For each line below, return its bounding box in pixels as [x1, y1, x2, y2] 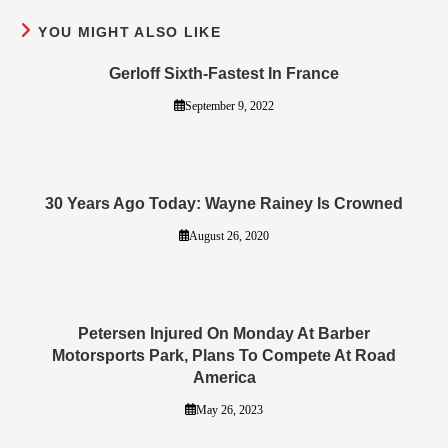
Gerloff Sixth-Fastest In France [109, 64, 339, 82]
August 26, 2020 [189, 228, 270, 243]
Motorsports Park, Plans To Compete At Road [52, 346, 396, 364]
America [192, 368, 256, 386]
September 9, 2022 [184, 98, 274, 113]
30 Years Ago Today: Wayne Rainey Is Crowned [45, 194, 403, 212]
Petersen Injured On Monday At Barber [78, 324, 370, 342]
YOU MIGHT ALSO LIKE [38, 23, 222, 40]
